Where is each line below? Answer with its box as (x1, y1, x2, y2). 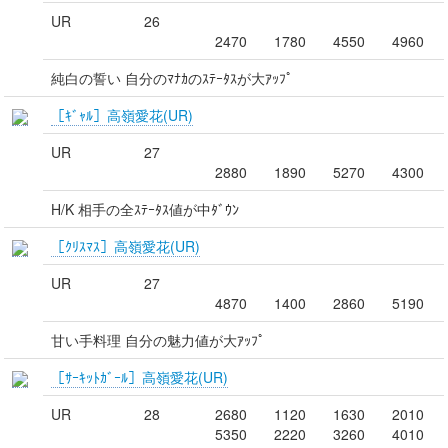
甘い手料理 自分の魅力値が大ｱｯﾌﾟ (51, 329, 265, 350)
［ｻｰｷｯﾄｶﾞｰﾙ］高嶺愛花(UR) (51, 366, 228, 387)
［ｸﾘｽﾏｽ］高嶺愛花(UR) (51, 235, 200, 256)
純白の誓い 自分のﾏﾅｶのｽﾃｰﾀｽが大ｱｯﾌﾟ (51, 67, 293, 88)
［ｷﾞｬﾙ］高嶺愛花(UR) (51, 104, 193, 125)
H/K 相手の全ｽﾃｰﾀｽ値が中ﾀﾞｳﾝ (51, 198, 239, 219)
